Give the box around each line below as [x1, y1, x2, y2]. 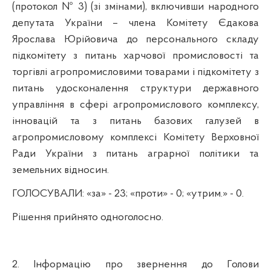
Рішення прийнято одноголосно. [12, 211, 163, 223]
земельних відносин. [12, 164, 109, 176]
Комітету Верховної [157, 131, 260, 143]
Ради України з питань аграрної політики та [12, 148, 259, 160]
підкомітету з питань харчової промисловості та [12, 50, 259, 62]
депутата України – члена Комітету [12, 17, 218, 29]
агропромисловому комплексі [12, 131, 157, 143]
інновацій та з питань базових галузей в [12, 115, 259, 127]
